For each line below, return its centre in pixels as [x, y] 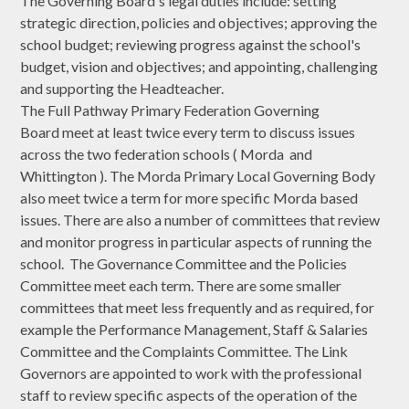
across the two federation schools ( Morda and [167, 154]
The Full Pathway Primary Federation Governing [170, 110]
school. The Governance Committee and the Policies [184, 264]
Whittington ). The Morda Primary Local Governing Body [198, 176]
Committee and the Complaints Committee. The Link [184, 351]
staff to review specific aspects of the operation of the [189, 395]
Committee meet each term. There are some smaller [181, 286]
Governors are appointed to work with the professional [191, 373]
